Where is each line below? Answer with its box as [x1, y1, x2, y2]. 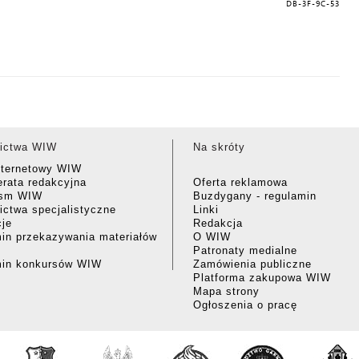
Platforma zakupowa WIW [193, 272, 331, 284]
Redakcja [193, 217, 243, 229]
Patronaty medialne [193, 244, 297, 256]
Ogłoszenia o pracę [193, 299, 297, 311]
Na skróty [193, 141, 245, 153]
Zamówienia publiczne [193, 258, 312, 270]
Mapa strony [193, 285, 260, 297]
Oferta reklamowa [193, 176, 288, 188]
